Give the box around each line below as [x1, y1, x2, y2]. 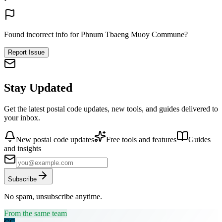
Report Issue [8, 49, 45, 56]
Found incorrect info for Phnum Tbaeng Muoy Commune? [4, 30, 188, 39]
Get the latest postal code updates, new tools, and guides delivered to [4, 104, 218, 113]
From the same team [4, 209, 67, 218]
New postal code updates [16, 135, 94, 144]
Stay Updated [4, 81, 72, 94]
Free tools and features [106, 135, 176, 144]
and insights [4, 144, 41, 153]
